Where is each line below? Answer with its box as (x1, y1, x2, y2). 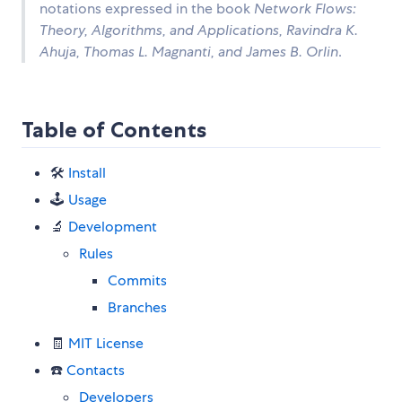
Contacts (66, 361, 125, 380)
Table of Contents (22, 117, 206, 144)
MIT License (68, 334, 144, 354)
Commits (108, 271, 167, 291)
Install (68, 163, 106, 183)
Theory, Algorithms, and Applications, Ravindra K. (39, 21, 358, 40)
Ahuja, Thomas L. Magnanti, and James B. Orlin (39, 42, 338, 62)
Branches (108, 298, 167, 318)
